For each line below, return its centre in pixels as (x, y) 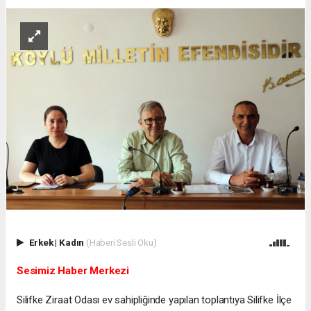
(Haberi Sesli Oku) (121, 243)
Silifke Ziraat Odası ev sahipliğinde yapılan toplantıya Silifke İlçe (154, 300)
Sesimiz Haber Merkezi (73, 271)
